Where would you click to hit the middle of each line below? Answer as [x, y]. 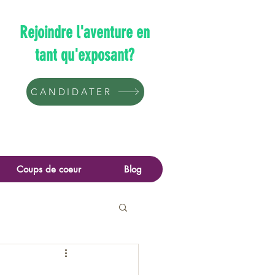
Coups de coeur [48, 169]
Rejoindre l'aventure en [85, 33]
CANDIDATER [72, 92]
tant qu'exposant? [85, 55]
